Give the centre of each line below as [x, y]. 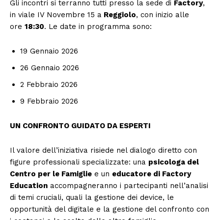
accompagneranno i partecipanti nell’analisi [128, 185]
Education [29, 185]
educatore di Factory [151, 174]
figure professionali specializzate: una [79, 162]
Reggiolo [119, 14]
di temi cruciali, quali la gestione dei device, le [92, 197]
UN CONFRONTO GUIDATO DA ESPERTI [80, 125]
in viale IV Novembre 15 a [56, 14]
